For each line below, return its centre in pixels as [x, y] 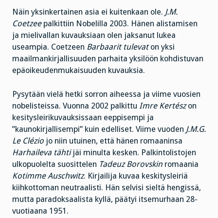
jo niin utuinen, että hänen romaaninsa [113, 141]
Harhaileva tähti [41, 153]
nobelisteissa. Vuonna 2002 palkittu [76, 106]
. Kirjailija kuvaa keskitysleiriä [136, 176]
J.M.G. [196, 129]
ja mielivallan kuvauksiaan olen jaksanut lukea [94, 36]
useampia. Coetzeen [49, 47]
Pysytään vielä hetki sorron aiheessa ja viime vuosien [106, 94]
